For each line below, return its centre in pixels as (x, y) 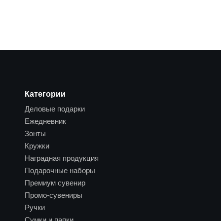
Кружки (37, 146)
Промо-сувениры (54, 195)
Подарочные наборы (60, 171)
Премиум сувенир (55, 183)
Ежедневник (45, 121)
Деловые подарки (55, 109)
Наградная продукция (62, 158)
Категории (45, 94)
